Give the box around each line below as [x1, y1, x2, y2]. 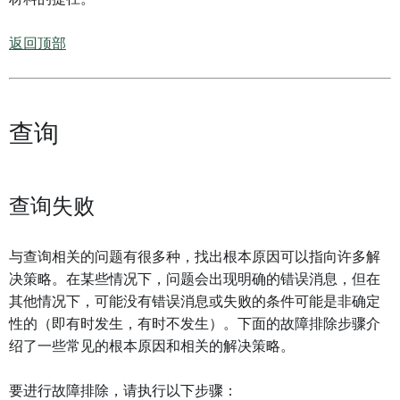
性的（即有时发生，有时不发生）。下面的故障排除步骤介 [9, 317, 380, 331]
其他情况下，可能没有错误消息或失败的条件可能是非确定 [9, 295, 380, 309]
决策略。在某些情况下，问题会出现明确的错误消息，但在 [9, 272, 380, 287]
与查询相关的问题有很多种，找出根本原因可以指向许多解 [9, 250, 380, 264]
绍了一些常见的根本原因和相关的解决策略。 [9, 339, 295, 354]
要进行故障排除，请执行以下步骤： [9, 384, 237, 398]
